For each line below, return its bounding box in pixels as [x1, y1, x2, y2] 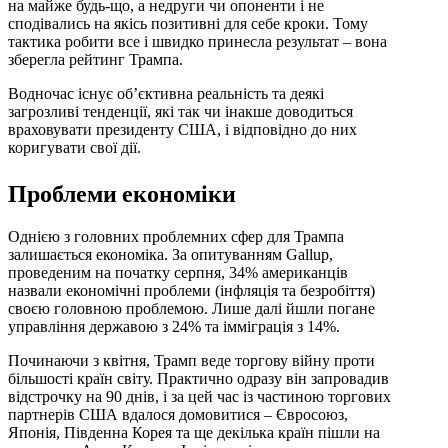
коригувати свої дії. [8, 139, 141, 157]
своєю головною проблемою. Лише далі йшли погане [8, 299, 375, 317]
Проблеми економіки [8, 177, 236, 209]
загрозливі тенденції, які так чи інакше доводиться [8, 103, 353, 121]
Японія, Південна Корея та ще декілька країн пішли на [8, 423, 380, 441]
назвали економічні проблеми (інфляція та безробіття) [8, 281, 375, 299]
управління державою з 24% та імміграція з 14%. [8, 317, 340, 335]
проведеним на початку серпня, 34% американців [8, 263, 348, 281]
